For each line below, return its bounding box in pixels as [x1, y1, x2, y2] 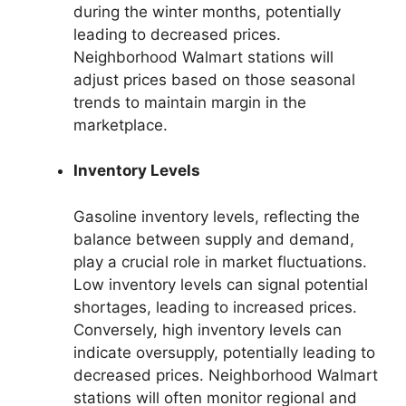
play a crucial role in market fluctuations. [73, 252, 367, 271]
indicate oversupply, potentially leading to [73, 343, 375, 362]
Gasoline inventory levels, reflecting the [73, 207, 360, 226]
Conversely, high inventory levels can [73, 320, 342, 339]
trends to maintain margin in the [73, 92, 306, 111]
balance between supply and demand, [73, 229, 354, 248]
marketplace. [73, 115, 168, 134]
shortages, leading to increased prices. [73, 297, 357, 316]
